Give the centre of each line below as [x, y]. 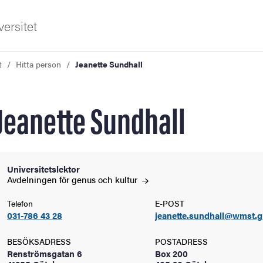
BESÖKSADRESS [39, 241]
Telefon [20, 203]
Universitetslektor [43, 169]
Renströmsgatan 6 [45, 253]
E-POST [170, 203]
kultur [127, 179]
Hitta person [38, 64]
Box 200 [171, 253]
